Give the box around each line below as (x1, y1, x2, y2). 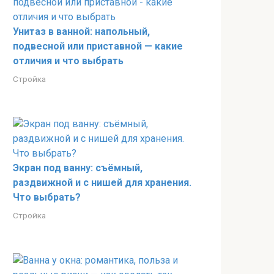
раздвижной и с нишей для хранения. (13, 177, 191, 188)
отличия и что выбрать (13, 55, 124, 67)
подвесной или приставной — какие (13, 40, 183, 52)
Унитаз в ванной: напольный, (13, 26, 150, 37)
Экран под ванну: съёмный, (13, 162, 143, 174)
